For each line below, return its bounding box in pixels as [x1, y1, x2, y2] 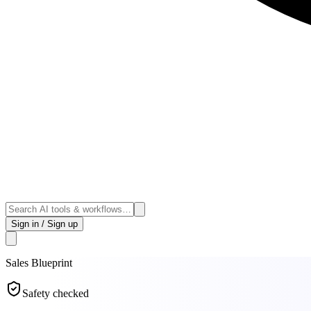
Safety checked [22, 287, 89, 299]
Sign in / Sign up [11, 218, 78, 229]
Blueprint [28, 256, 72, 269]
